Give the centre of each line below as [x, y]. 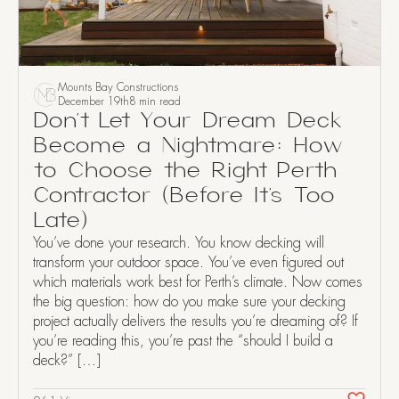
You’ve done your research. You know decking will [179, 243]
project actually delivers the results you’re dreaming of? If [195, 321]
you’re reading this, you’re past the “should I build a [183, 341]
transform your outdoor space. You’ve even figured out [188, 262]
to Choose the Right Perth [185, 171]
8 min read [155, 102]
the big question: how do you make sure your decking [189, 301]
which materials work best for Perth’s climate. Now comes [198, 282]
